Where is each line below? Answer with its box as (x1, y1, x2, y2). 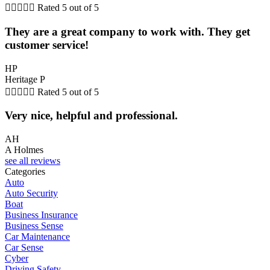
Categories (5, 166, 45, 177)
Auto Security (5, 188, 58, 198)
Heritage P (5, 74, 45, 84)
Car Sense (5, 242, 43, 253)
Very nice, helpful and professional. (5, 109, 178, 122)
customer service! (5, 38, 89, 51)
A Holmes (5, 145, 43, 155)
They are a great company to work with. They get (5, 25, 250, 38)
